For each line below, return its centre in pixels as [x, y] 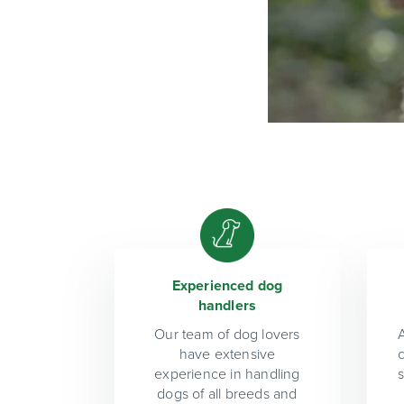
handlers [227, 305]
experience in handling [227, 374]
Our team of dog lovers [227, 334]
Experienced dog [227, 285]
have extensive [227, 354]
